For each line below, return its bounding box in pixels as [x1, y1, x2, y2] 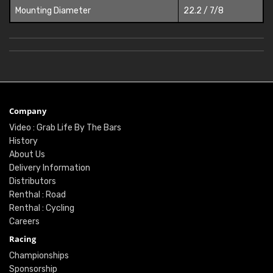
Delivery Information [9, 162, 90, 173]
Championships [9, 250, 69, 261]
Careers [9, 216, 40, 227]
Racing [9, 233, 36, 244]
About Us [9, 149, 45, 160]
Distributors [9, 175, 56, 186]
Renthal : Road [9, 189, 66, 200]
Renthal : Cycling [9, 202, 74, 213]
